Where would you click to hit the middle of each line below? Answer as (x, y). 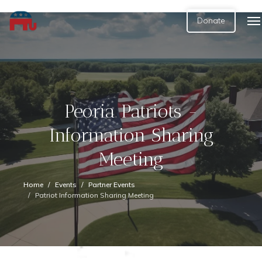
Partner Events (112, 185)
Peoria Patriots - (131, 111)
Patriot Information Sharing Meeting (94, 195)
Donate (211, 20)
